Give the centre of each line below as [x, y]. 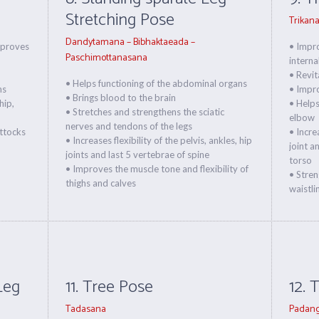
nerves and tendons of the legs [129, 126]
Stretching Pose [120, 20]
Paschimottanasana [107, 58]
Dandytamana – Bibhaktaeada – [131, 42]
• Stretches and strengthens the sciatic [145, 112]
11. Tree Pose [110, 287]
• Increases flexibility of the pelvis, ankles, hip [159, 140]
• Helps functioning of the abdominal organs [157, 83]
